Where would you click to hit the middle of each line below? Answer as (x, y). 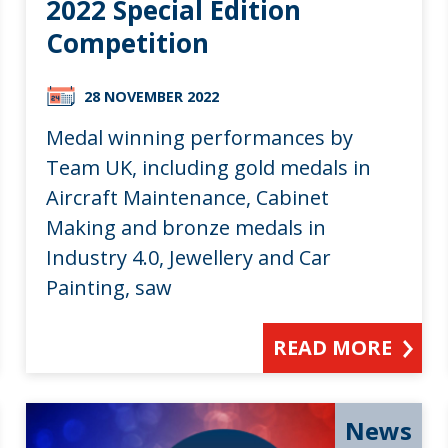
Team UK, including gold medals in (209, 168)
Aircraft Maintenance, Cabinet (188, 198)
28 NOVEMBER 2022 (152, 97)
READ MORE (332, 348)
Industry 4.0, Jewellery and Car (189, 258)
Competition (128, 43)
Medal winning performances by (200, 138)
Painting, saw (109, 288)
